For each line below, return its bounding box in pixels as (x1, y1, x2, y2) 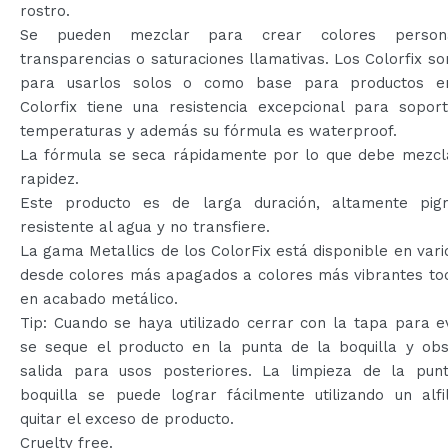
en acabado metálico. (20, 290, 178, 308)
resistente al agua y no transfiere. (20, 218, 270, 236)
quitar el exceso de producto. (20, 410, 234, 428)
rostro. (20, 2, 70, 20)
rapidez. (20, 170, 79, 188)
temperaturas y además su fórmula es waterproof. (20, 122, 397, 140)
